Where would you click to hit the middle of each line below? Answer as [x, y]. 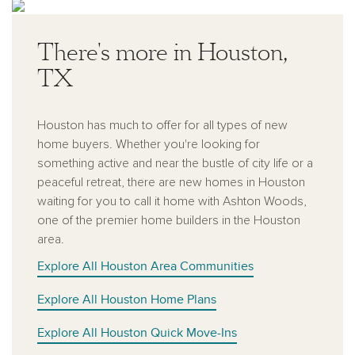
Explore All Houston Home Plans [127, 300]
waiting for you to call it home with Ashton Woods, [172, 201]
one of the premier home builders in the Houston [169, 220]
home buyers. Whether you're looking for [149, 144]
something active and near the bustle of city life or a [175, 163]
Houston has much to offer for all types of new [162, 125]
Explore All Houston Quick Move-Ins [137, 333]
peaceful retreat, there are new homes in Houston [171, 182]
